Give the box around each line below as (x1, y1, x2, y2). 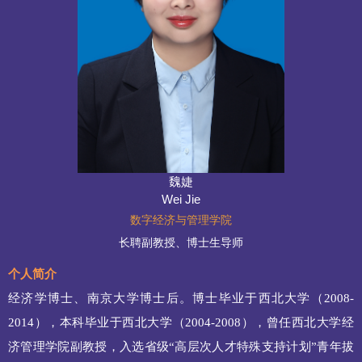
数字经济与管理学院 (130, 213, 232, 227)
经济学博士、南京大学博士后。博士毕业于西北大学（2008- (8, 292, 354, 305)
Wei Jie (162, 192, 200, 207)
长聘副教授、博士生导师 (119, 236, 243, 250)
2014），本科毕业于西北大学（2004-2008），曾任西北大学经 (8, 316, 354, 330)
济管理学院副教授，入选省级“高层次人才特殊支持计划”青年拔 (8, 340, 354, 354)
